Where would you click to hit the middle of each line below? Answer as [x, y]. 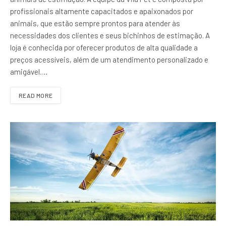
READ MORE [36, 95]
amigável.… [29, 71]
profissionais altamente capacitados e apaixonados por [102, 11]
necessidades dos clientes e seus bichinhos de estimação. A [110, 35]
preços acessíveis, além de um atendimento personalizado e [109, 59]
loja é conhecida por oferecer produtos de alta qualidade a [104, 47]
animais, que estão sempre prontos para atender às [95, 23]
